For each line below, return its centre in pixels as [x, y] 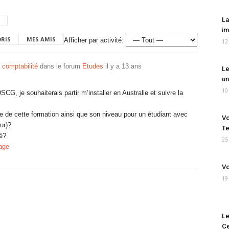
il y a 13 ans [123, 66]
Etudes [93, 66]
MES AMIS [41, 39]
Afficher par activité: [94, 40]
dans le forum [60, 66]
